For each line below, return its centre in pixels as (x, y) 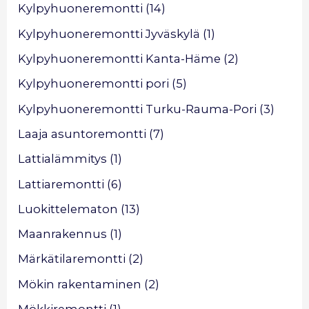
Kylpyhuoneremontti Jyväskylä (109, 33)
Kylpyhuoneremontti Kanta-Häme (120, 59)
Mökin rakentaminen (80, 284)
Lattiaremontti (61, 184)
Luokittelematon (68, 209)
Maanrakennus (63, 234)
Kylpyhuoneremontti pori (94, 84)
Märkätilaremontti (72, 259)
